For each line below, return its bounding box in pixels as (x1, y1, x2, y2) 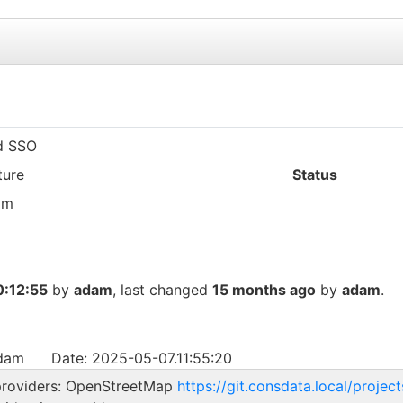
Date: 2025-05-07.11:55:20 (51, 348, 232, 367)
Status (292, 165, 337, 184)
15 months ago (212, 280, 316, 299)
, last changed (112, 280, 212, 299)
